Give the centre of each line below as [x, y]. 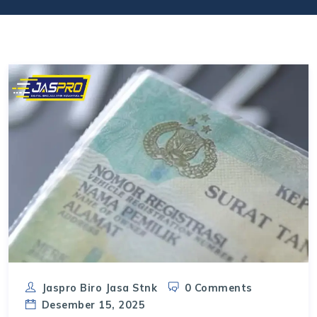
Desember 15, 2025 [93, 305]
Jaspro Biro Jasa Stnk [99, 288]
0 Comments [218, 288]
